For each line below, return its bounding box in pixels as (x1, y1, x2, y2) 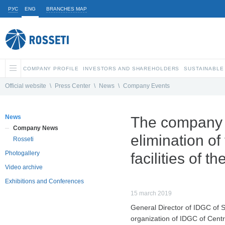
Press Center (55, 82, 90, 90)
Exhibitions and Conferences (5, 178, 84, 185)
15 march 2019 (131, 190, 172, 197)
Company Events (123, 82, 170, 90)
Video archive (5, 164, 43, 171)
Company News (13, 125, 58, 132)
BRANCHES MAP (46, 6, 87, 12)
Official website (5, 82, 46, 90)
